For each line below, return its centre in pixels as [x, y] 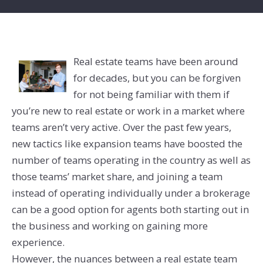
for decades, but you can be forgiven [157, 78]
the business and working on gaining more [109, 226]
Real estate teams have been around [156, 62]
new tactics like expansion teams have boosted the [127, 144]
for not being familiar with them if [152, 95]
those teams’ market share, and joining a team [117, 177]
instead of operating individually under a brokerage [131, 193]
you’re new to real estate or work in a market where [128, 111]
